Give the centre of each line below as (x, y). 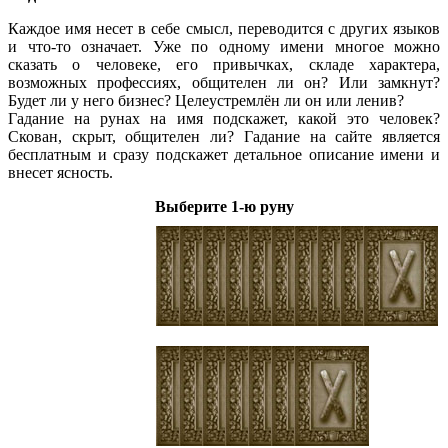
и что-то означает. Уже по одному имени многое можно (224, 46)
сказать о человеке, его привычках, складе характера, (224, 64)
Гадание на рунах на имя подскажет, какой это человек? (224, 118)
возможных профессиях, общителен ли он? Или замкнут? (224, 82)
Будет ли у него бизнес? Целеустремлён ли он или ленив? (206, 100)
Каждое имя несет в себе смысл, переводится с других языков (224, 28)
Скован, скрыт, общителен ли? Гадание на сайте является (224, 136)
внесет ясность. (60, 172)
